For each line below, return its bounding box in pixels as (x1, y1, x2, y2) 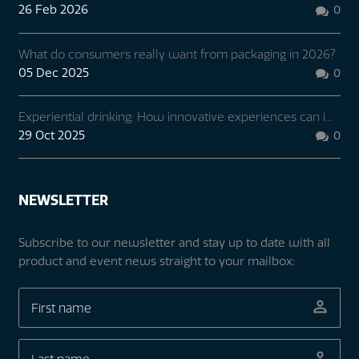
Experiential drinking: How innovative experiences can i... (18, 108, 333, 124)
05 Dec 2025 (18, 64, 89, 80)
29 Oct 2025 (18, 127, 85, 143)
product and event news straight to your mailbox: (18, 253, 295, 268)
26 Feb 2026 (18, 2, 88, 18)
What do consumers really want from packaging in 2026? (18, 46, 336, 62)
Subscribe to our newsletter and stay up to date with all (18, 235, 330, 250)
